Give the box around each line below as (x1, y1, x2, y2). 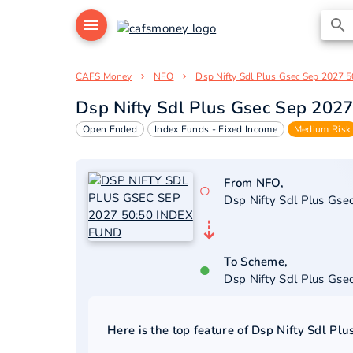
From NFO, (224, 175, 284, 191)
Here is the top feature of (107, 322, 252, 338)
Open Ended (83, 123, 137, 136)
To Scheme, (224, 254, 288, 269)
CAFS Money (76, 70, 132, 83)
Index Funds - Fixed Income (154, 123, 277, 136)
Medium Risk (293, 123, 351, 136)
